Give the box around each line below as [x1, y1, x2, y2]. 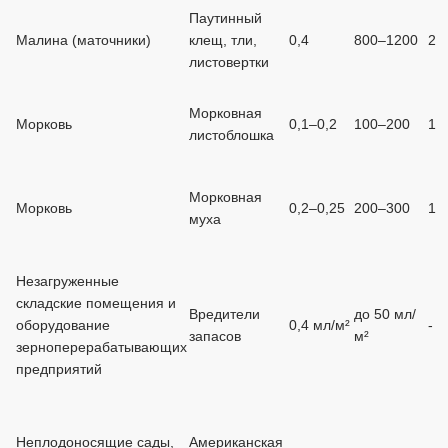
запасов [189, 328, 241, 344]
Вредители [189, 306, 260, 322]
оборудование [16, 317, 110, 333]
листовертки [189, 54, 269, 70]
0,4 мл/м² [289, 317, 350, 333]
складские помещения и [16, 295, 176, 311]
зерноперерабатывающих [16, 339, 187, 355]
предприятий [16, 361, 102, 377]
